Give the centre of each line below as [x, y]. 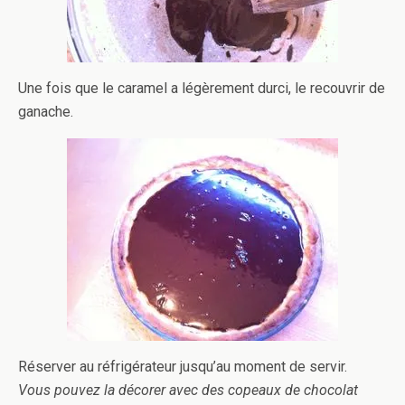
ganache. [46, 112]
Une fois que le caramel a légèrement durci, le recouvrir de [202, 88]
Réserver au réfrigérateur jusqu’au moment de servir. [183, 367]
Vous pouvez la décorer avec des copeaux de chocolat [188, 390]
